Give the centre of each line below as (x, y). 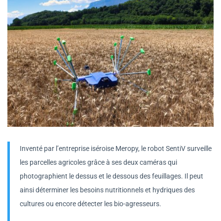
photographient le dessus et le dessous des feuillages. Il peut (111, 176)
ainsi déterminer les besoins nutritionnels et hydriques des (107, 190)
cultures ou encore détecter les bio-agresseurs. (91, 203)
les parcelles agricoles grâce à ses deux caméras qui (98, 162)
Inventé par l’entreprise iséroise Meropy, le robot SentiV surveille (116, 148)
